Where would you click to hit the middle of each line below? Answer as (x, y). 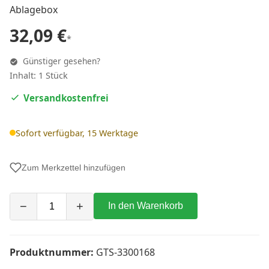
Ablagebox (34, 10)
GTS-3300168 (124, 252)
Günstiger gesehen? (60, 61)
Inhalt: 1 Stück (39, 75)
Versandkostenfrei (66, 98)
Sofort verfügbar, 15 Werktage (77, 133)
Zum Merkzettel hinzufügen (74, 167)
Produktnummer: (52, 252)
